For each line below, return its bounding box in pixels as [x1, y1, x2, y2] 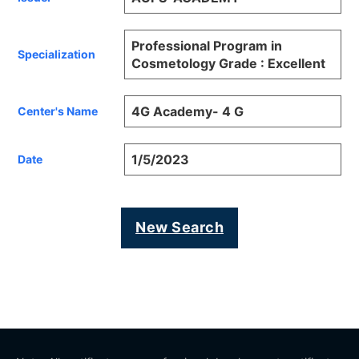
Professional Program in [131, 37, 283, 54]
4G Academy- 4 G [131, 103, 244, 119]
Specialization [18, 47, 96, 62]
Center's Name [18, 104, 99, 119]
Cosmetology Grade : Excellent [131, 54, 326, 71]
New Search [135, 219, 224, 236]
